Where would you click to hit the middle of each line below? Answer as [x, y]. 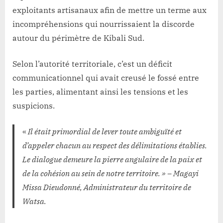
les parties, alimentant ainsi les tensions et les [100, 91]
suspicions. [34, 105]
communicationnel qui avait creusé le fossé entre [106, 77]
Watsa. [34, 201]
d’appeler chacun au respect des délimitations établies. [115, 145]
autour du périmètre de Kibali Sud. [78, 38]
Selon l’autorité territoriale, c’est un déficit [92, 63]
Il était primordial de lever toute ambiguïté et [104, 131]
